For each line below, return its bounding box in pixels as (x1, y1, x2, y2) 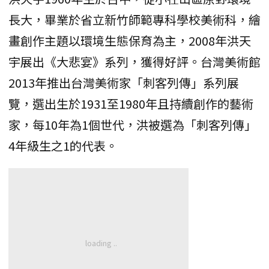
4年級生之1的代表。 (8, 136, 118, 154)
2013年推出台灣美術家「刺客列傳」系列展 (8, 73, 239, 91)
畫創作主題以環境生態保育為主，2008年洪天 (8, 31, 251, 49)
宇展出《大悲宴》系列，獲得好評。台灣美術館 (8, 52, 261, 70)
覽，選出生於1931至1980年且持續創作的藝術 (8, 94, 253, 112)
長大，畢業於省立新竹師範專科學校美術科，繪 (8, 10, 261, 28)
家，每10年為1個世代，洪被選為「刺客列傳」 (8, 115, 256, 133)
